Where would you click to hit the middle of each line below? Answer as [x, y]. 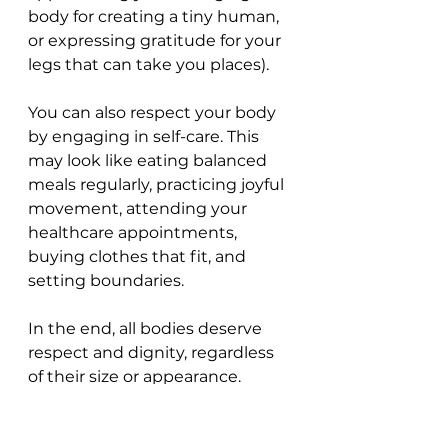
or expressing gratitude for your [156, 41]
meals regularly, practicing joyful [158, 185]
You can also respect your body [154, 113]
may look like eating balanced [149, 161]
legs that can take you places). [150, 65]
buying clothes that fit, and [139, 257]
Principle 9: [101, 430]
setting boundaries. [106, 281]
